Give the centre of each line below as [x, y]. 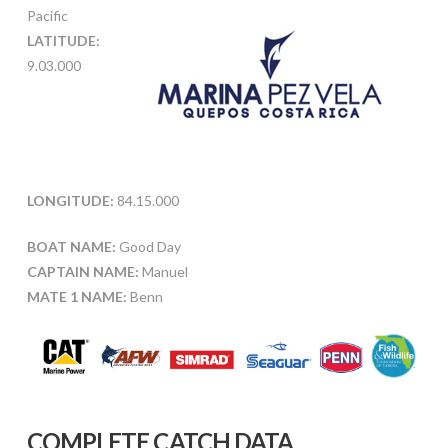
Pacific [47, 15]
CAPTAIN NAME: [82, 271]
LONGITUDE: [70, 200]
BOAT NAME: [71, 246]
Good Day [148, 246]
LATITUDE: [63, 40]
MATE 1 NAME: [78, 296]
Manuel [163, 271]
